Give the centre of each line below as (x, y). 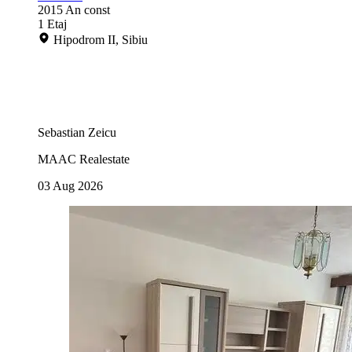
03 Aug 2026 (70, 186)
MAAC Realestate (84, 159)
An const (88, 10)
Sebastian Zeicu (77, 133)
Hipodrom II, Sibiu (101, 40)
